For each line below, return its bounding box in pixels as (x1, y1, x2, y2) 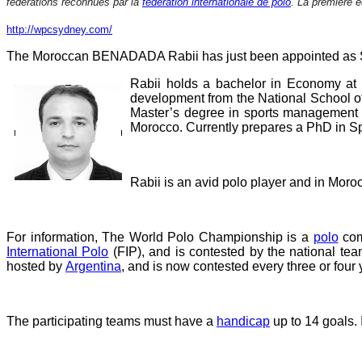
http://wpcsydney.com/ (6, 23, 112, 36)
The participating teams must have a (6, 314, 217, 328)
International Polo (6, 244, 109, 259)
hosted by (6, 259, 65, 273)
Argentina (65, 259, 121, 273)
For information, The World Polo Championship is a (6, 229, 314, 244)
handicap (217, 314, 270, 328)
